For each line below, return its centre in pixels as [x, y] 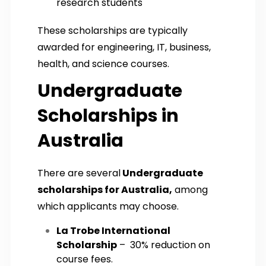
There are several [79, 173]
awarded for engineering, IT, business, [124, 47]
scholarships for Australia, [105, 189]
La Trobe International [113, 230]
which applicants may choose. [108, 206]
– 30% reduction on [164, 245]
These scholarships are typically [113, 30]
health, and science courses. [103, 64]
